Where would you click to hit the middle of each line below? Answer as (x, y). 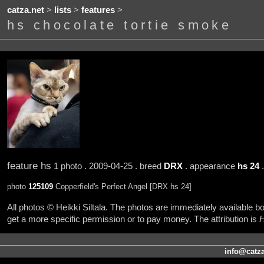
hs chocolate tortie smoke (119, 25)
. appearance (210, 166)
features (98, 10)
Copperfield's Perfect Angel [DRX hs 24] (122, 187)
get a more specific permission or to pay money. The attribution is (133, 219)
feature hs (29, 165)
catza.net (25, 10)
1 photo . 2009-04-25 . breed (107, 166)
